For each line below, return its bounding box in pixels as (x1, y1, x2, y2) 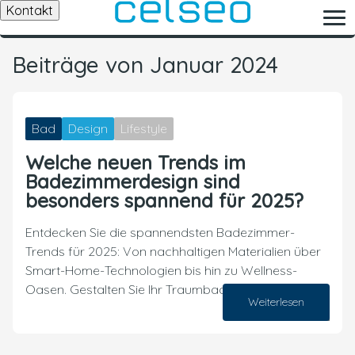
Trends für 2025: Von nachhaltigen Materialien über (25, 243, 321, 259)
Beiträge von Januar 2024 (13, 51, 278, 78)
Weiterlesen (248, 295, 304, 309)
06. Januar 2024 (282, 313, 323, 321)
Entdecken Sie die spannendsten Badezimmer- (25, 224, 295, 240)
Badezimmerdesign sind (25, 170, 240, 193)
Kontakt (6, 2, 53, 18)
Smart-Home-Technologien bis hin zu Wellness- (25, 262, 297, 278)
